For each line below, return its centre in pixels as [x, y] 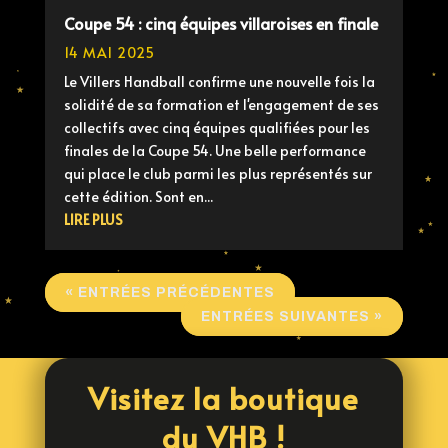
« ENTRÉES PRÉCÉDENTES [169, 292]
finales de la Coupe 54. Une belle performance [214, 150]
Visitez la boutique [224, 397]
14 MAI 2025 [109, 52]
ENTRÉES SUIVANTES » [292, 316]
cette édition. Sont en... [138, 196]
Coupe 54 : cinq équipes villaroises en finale [220, 22]
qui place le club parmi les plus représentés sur [217, 173]
